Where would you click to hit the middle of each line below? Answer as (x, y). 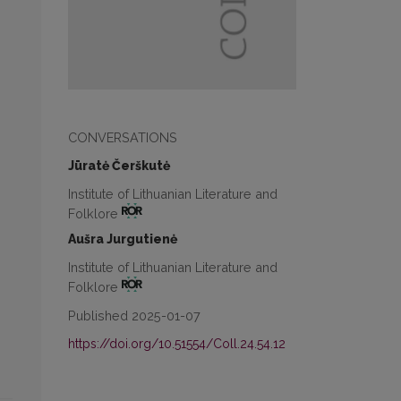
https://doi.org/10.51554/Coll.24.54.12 (177, 343)
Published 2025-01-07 (134, 315)
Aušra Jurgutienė (123, 239)
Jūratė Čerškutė (119, 166)
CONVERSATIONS (123, 138)
